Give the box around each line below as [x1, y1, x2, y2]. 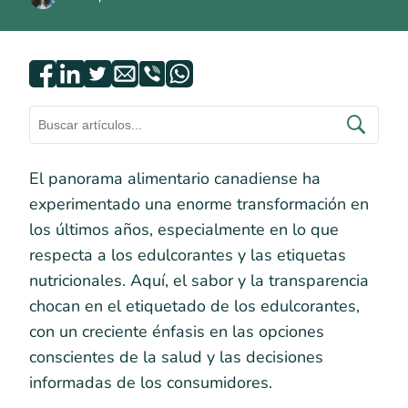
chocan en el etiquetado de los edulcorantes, [29, 295, 360, 317]
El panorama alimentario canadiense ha [29, 168, 321, 189]
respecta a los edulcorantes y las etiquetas [29, 244, 346, 266]
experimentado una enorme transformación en [29, 193, 369, 215]
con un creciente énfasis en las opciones [29, 321, 324, 342]
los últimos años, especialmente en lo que [29, 219, 339, 240]
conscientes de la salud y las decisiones [29, 346, 323, 368]
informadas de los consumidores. [29, 372, 272, 393]
